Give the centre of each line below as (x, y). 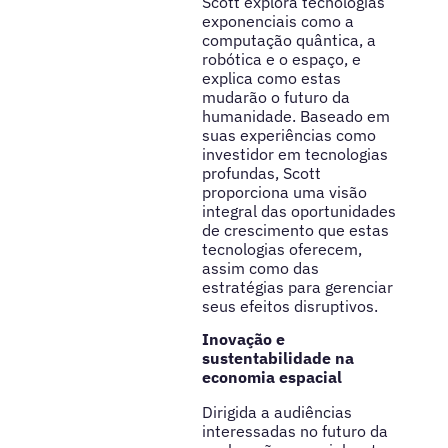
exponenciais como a (277, 20)
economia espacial (271, 376)
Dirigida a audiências (276, 411)
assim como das (260, 267)
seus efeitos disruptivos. (289, 305)
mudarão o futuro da (275, 96)
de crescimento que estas (295, 229)
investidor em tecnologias (294, 153)
